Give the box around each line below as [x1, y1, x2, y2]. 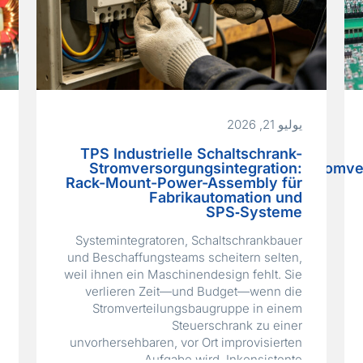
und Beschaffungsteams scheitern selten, [66, 250, 302, 266]
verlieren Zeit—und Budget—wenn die [84, 284, 302, 300]
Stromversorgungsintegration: [88, 160, 302, 177]
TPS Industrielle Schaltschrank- [79, 145, 302, 163]
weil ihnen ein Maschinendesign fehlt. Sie [63, 267, 302, 283]
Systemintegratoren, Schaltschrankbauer [75, 233, 302, 249]
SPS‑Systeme [205, 203, 302, 221]
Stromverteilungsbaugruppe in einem [92, 301, 302, 317]
